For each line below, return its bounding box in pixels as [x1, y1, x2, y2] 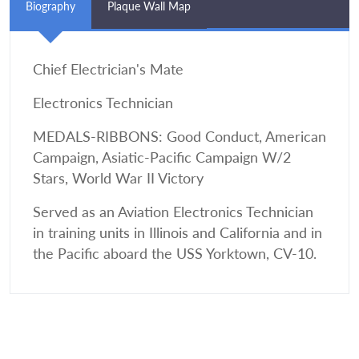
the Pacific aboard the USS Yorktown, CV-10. [33, 245, 317, 262]
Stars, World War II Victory [33, 170, 204, 187]
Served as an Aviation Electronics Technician [33, 204, 313, 220]
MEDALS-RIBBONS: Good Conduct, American [33, 128, 326, 145]
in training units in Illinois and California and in [33, 224, 322, 241]
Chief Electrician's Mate [33, 61, 184, 78]
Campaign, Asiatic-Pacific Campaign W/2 [33, 149, 291, 166]
